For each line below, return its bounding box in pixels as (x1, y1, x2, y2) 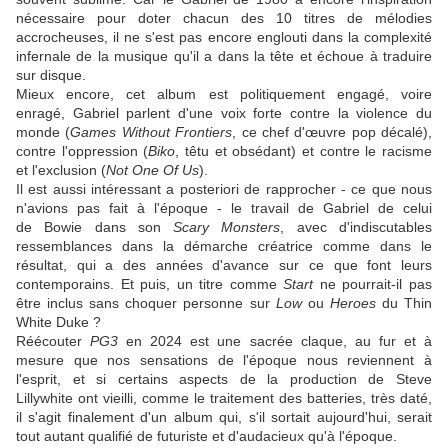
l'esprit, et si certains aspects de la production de (16, 371, 396, 388)
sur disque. (16, 67, 86, 84)
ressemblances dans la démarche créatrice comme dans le (16, 238, 432, 255)
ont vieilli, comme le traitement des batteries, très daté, (73, 390, 432, 407)
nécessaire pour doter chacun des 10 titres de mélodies (16, 10, 432, 27)
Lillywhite (16, 390, 73, 407)
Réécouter (16, 333, 91, 350)
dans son (94, 219, 174, 236)
